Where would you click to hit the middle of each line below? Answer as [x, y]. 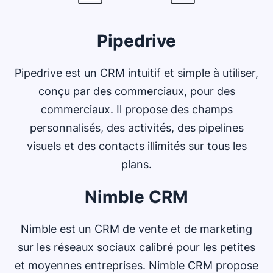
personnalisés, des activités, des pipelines [136, 127]
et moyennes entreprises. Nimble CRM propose [136, 265]
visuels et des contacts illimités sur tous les [136, 146]
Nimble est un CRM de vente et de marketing [136, 229]
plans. [136, 164]
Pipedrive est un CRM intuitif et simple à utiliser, [136, 73]
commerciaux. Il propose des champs [136, 109]
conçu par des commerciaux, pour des [136, 91]
